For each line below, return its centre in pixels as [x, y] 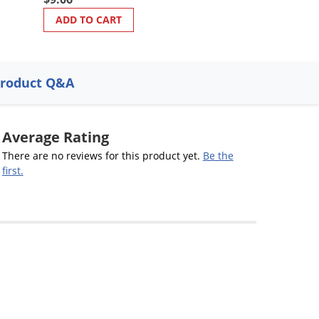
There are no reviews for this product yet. [102, 155]
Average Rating [55, 137]
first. [12, 170]
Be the [218, 155]
